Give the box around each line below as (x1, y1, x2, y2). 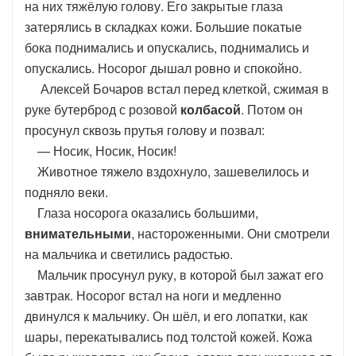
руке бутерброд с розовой (25, 100, 180, 118)
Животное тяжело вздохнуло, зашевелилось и (25, 162, 309, 180)
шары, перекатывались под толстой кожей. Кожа (25, 327, 312, 346)
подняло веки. (25, 183, 108, 201)
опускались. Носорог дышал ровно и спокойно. (25, 59, 302, 77)
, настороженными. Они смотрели (131, 224, 330, 242)
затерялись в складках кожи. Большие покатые (25, 17, 302, 36)
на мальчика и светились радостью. (25, 245, 233, 263)
